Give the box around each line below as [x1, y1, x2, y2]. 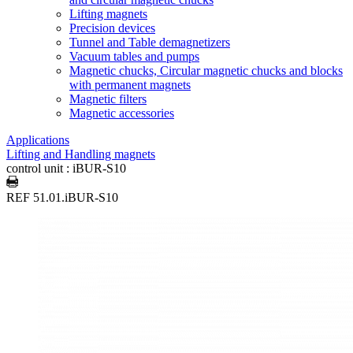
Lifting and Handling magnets [6, 147, 155, 161]
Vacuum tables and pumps [69, 50, 199, 63]
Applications [6, 133, 69, 147]
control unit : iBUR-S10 [6, 162, 126, 175]
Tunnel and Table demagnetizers [69, 35, 230, 49]
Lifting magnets [69, 7, 147, 20]
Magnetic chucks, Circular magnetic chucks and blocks [69, 64, 343, 77]
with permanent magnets [69, 78, 191, 91]
